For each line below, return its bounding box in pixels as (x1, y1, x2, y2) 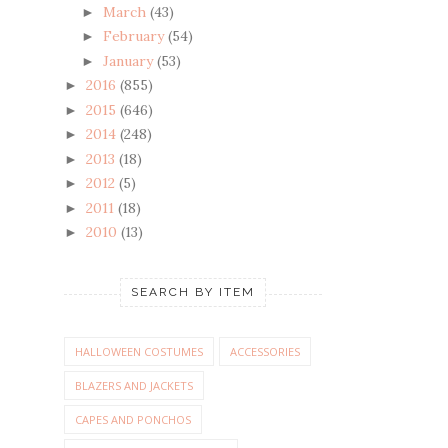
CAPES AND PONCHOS (75, 412, 191, 428)
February (102, 27, 168, 46)
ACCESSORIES (230, 344, 300, 360)
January (102, 51, 157, 70)
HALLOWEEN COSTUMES (75, 344, 203, 360)
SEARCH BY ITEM (131, 285, 255, 300)
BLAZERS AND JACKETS (75, 378, 193, 394)
